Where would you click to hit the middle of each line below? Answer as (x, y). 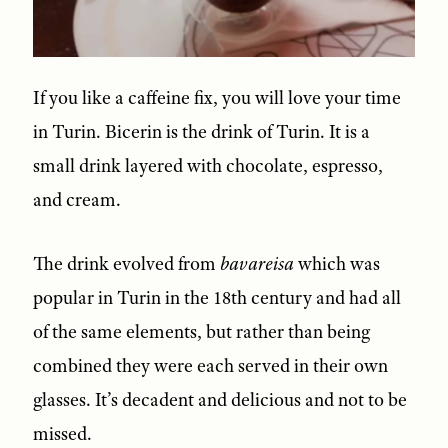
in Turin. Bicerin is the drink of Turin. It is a (201, 131)
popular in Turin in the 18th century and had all (216, 297)
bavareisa (256, 263)
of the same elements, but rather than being (201, 331)
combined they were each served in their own (210, 365)
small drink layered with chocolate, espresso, (207, 165)
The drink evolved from (126, 263)
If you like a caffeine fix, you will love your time (216, 97)
